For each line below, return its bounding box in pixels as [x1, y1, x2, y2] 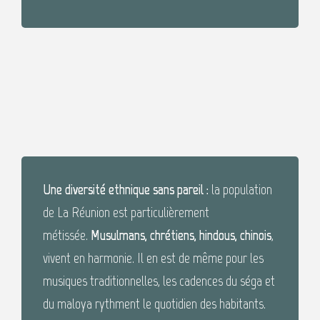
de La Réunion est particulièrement [43, 204, 209, 221]
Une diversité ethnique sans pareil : [43, 181, 211, 199]
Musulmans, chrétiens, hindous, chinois [91, 226, 271, 244]
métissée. [43, 226, 91, 244]
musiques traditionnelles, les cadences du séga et [43, 272, 275, 290]
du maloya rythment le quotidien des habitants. [43, 295, 266, 313]
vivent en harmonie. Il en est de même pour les [43, 249, 264, 267]
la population [211, 181, 272, 199]
